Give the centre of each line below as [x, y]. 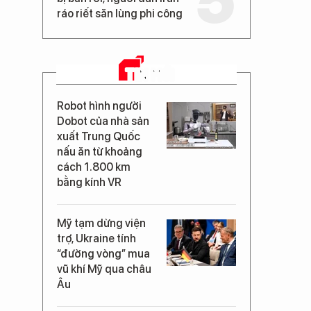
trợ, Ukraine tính [96, 238]
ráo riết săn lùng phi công [120, 14]
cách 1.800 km [94, 167]
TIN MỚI [150, 74]
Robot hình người [99, 106]
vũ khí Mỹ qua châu [104, 269]
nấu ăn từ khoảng [100, 152]
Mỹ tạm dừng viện [101, 223]
